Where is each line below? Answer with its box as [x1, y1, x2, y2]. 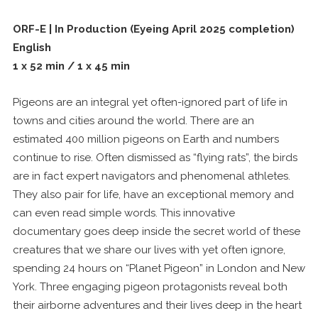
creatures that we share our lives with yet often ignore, [12, 243, 285, 256]
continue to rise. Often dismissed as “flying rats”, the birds [12, 151, 297, 164]
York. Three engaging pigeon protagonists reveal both [12, 280, 287, 293]
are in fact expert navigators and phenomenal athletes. [12, 170, 290, 182]
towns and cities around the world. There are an [12, 114, 254, 127]
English [12, 41, 51, 54]
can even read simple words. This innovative [12, 207, 235, 219]
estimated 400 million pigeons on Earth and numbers [12, 133, 279, 146]
